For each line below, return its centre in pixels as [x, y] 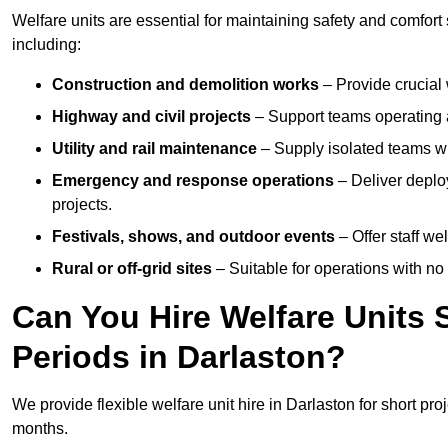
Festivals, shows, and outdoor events [193, 237]
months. [40, 429]
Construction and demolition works [185, 85]
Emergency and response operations [193, 181]
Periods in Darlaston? [179, 357]
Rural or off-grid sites [132, 269]
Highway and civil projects [151, 117]
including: [46, 45]
